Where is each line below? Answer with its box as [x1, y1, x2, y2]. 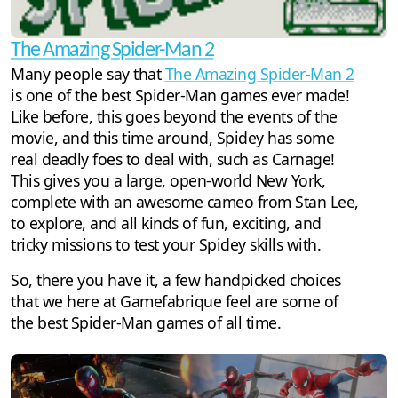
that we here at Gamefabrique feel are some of [11, 291, 338, 313]
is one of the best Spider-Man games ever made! [11, 84, 349, 107]
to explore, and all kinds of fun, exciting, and [11, 212, 322, 235]
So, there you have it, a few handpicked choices [11, 269, 341, 291]
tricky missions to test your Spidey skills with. [11, 234, 321, 256]
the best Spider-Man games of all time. [11, 312, 281, 334]
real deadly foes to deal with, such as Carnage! [11, 148, 335, 171]
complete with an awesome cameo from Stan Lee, [11, 191, 359, 213]
